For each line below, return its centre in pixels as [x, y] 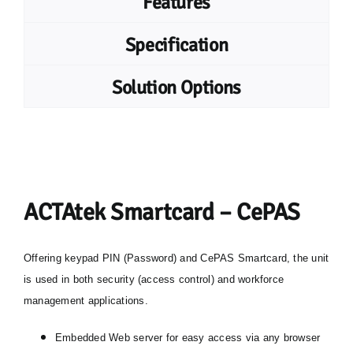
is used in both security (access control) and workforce [154, 279]
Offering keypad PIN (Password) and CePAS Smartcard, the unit [176, 258]
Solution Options [176, 87]
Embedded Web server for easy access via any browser [188, 338]
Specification [176, 45]
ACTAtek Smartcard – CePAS [162, 212]
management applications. [85, 301]
